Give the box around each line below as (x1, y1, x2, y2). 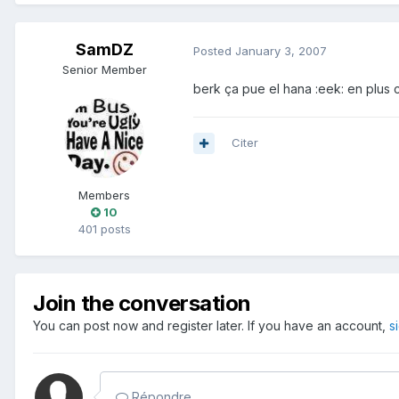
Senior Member (61, 62, 147, 77)
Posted (193, 43, 235, 58)
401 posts (77, 222, 131, 237)
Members (78, 188, 130, 203)
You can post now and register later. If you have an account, (33, 318, 389, 334)
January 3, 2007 (235, 43, 327, 58)
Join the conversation (33, 290, 251, 317)
